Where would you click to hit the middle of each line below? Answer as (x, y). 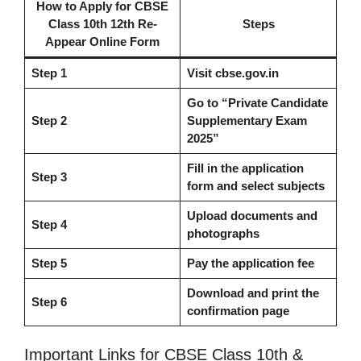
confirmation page (238, 311)
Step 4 (49, 225)
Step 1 (49, 73)
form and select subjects (255, 186)
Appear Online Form (102, 42)
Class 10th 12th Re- (102, 24)
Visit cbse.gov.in (232, 73)
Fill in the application (245, 168)
